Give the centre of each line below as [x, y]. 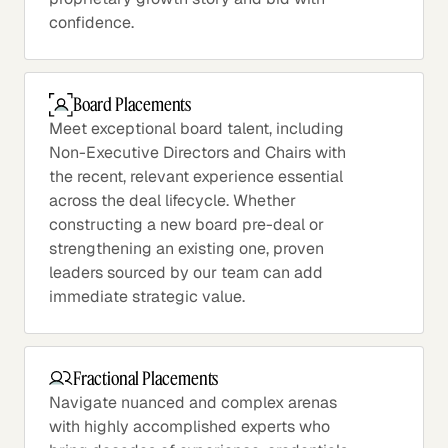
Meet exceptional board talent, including [196, 128]
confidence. [91, 22]
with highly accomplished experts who [189, 426]
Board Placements [132, 105]
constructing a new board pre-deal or [186, 224]
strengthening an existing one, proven [186, 248]
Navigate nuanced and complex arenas [193, 402]
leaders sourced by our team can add [186, 272]
